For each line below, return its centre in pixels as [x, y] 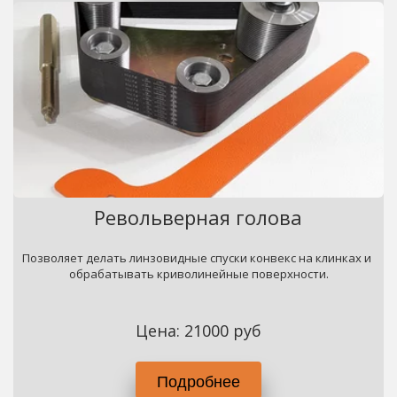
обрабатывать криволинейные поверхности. [198, 274]
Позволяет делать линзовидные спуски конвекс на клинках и [197, 258]
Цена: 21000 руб [198, 331]
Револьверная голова [198, 217]
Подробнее [198, 380]
